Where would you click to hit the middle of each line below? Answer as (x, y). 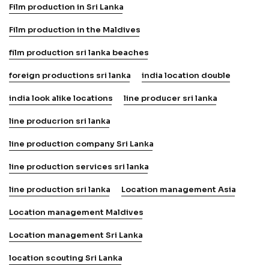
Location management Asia (179, 189)
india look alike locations (61, 98)
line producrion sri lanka (60, 121)
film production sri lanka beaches (79, 52)
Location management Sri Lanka (76, 235)
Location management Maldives (76, 212)
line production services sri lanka (79, 166)
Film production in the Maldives (75, 29)
